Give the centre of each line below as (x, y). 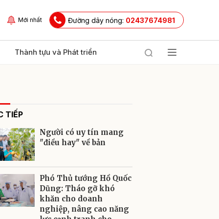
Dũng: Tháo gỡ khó (77, 188)
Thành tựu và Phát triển (56, 52)
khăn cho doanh (71, 199)
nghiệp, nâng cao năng (84, 209)
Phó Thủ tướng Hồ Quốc (86, 178)
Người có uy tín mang (82, 132)
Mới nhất (30, 20)
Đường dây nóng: (97, 20)
